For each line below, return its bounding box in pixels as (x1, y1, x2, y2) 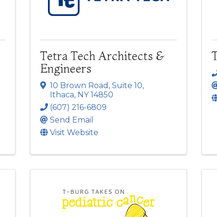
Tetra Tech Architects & (40, 48, 165, 63)
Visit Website (50, 128, 99, 138)
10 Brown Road (50, 81, 109, 91)
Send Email (50, 115, 94, 125)
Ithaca (50, 90, 75, 100)
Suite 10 (112, 81, 143, 91)
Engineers (40, 61, 92, 76)
